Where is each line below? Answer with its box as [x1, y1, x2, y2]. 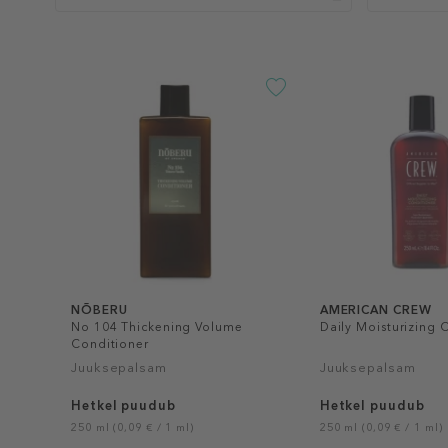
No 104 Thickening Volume [71, 319, 243, 334]
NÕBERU [71, 302, 128, 317]
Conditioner [71, 336, 149, 351]
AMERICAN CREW [319, 302, 432, 317]
